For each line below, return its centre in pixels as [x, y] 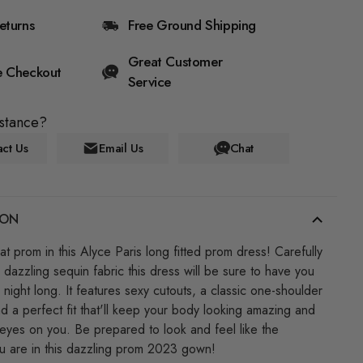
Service [149, 82]
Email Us [121, 148]
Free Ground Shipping [192, 25]
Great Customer [175, 62]
